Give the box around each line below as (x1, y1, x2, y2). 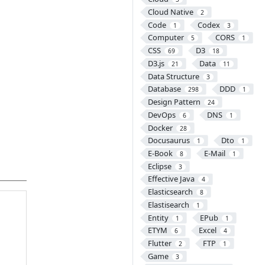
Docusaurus (147, 135, 190, 146)
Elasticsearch (147, 186, 193, 198)
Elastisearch (147, 199, 189, 210)
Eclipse (147, 160, 172, 172)
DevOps (147, 109, 176, 120)
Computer (147, 32, 184, 43)
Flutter (147, 238, 172, 249)
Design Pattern (147, 96, 201, 108)
